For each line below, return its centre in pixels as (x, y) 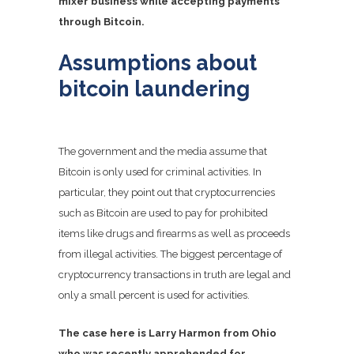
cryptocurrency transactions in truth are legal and (175, 274)
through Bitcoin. (102, 21)
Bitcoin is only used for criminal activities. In (160, 171)
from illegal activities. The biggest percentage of (170, 254)
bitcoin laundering (154, 88)
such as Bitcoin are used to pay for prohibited (163, 213)
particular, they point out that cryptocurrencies (167, 192)
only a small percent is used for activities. (154, 295)
